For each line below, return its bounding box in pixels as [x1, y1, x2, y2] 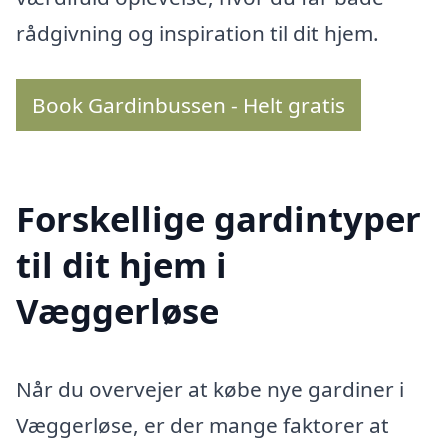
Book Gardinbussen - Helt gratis [32, 91, 345, 120]
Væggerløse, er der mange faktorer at [16, 410, 389, 439]
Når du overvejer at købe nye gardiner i [16, 374, 404, 403]
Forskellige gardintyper [16, 194, 421, 242]
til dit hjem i [16, 240, 227, 288]
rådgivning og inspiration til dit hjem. [16, 19, 379, 48]
